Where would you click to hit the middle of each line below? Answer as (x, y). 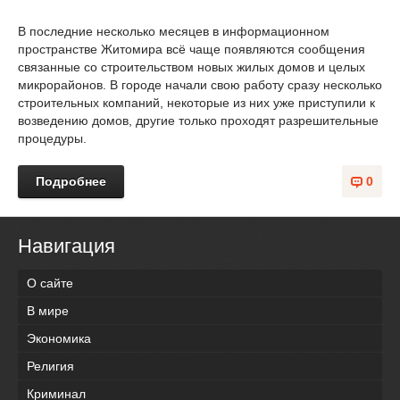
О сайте (50, 283)
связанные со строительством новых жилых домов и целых (192, 67)
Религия (50, 367)
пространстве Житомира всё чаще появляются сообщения (192, 49)
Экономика (59, 339)
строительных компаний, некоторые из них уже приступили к (196, 103)
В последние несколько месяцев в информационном (174, 31)
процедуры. (52, 138)
